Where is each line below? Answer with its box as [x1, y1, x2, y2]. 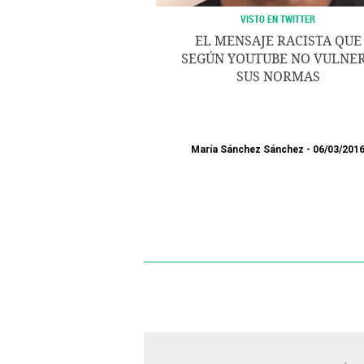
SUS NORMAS [236, 69, 320, 84]
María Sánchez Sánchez [191, 144, 304, 155]
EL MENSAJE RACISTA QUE [194, 33, 362, 49]
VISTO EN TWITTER [240, 12, 315, 25]
